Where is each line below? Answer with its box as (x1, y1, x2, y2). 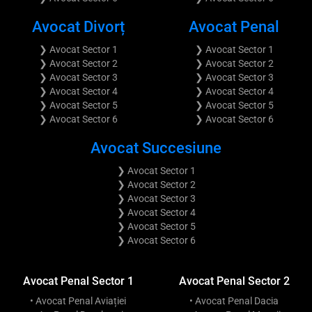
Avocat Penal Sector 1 (22, 274, 134, 288)
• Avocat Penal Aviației (30, 295, 126, 306)
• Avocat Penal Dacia (189, 295, 279, 306)
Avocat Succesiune (91, 139, 221, 157)
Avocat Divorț (31, 17, 125, 36)
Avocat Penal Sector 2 (178, 274, 290, 288)
